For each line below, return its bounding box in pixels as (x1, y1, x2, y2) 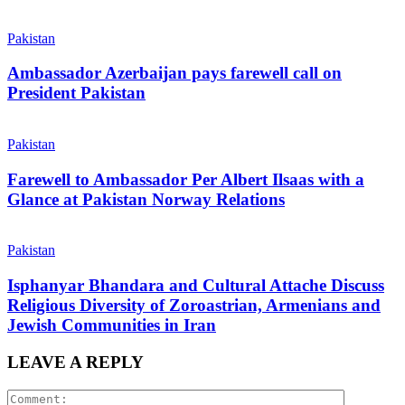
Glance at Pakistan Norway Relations (7, 189, 285, 209)
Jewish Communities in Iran (7, 316, 216, 335)
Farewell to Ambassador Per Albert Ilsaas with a (7, 169, 364, 189)
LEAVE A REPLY (7, 352, 144, 372)
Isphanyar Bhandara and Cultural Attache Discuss (7, 276, 384, 296)
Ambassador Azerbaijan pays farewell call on (7, 63, 342, 83)
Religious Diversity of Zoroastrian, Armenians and (7, 296, 381, 316)
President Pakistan (7, 83, 146, 103)
